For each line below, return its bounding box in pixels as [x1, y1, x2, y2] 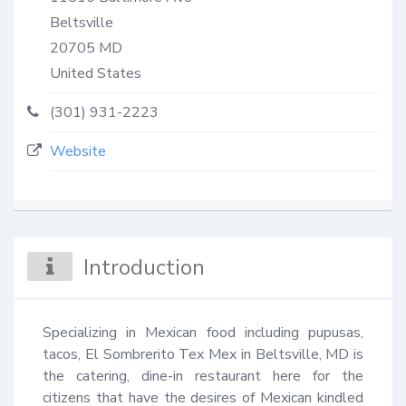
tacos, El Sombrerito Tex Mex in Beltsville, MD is [43, 343, 363, 364]
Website [50, 140, 106, 161]
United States [50, 63, 141, 83]
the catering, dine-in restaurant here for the [43, 365, 363, 386]
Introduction [83, 252, 206, 282]
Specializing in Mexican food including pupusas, [43, 322, 363, 343]
